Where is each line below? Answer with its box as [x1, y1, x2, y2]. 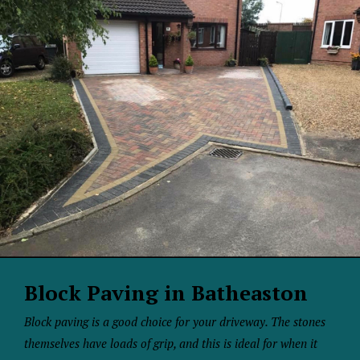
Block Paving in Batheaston [24, 279, 308, 306]
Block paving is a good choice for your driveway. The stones [24, 313, 325, 329]
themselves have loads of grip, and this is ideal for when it [24, 335, 317, 351]
